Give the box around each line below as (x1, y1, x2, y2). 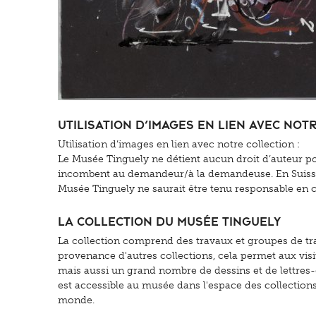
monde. (58, 293, 95, 306)
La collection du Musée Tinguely (58, 212, 281, 229)
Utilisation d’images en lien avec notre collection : (58, 138, 300, 151)
